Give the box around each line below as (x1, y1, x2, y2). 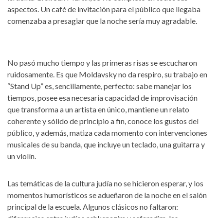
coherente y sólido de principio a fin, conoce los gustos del (7, 116, 199, 126)
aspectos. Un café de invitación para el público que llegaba (7, 4, 200, 14)
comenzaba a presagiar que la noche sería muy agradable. (7, 16, 197, 25)
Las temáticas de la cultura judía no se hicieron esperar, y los (7, 179, 203, 188)
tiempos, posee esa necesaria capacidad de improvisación (7, 93, 198, 103)
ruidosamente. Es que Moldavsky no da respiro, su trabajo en (7, 70, 207, 79)
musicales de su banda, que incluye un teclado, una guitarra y (7, 140, 205, 149)
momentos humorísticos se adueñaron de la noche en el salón (7, 190, 207, 200)
